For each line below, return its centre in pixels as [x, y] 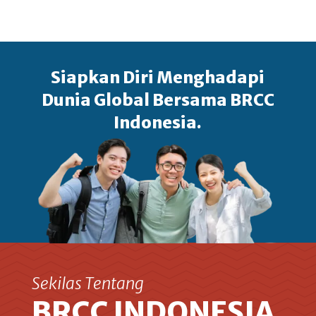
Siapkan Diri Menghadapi [158, 78]
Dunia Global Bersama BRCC [158, 100]
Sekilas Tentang [87, 284]
